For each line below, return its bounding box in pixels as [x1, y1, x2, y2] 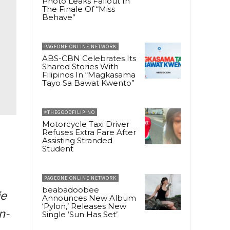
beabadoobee [42, 185, 99, 195]
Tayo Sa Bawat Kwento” [42, 78, 135, 88]
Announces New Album [42, 193, 136, 203]
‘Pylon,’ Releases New [42, 201, 126, 212]
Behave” [42, 12, 75, 23]
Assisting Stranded [42, 136, 112, 146]
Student [42, 144, 73, 154]
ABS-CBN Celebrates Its [42, 53, 136, 64]
